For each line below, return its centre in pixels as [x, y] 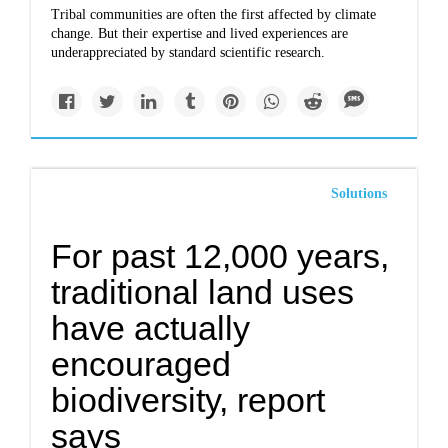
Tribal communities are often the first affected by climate [214, 14]
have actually [151, 328]
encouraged [141, 364]
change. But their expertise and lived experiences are [200, 33]
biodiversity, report [188, 400]
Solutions [358, 193]
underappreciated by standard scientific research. [188, 52]
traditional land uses [203, 292]
